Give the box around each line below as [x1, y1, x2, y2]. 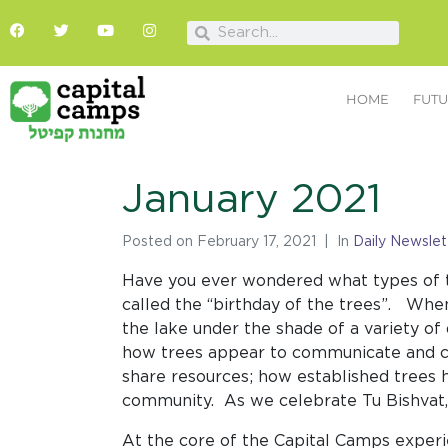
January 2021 [122, 180, 381, 221]
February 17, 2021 [197, 235, 316, 250]
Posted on [122, 235, 197, 250]
